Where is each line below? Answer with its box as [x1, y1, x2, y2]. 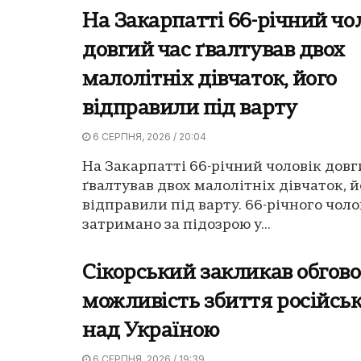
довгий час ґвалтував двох [82, 40, 345, 61]
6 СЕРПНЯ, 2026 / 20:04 [90, 130, 206, 143]
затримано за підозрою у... [82, 217, 271, 233]
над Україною [82, 321, 220, 342]
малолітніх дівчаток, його [82, 69, 337, 90]
